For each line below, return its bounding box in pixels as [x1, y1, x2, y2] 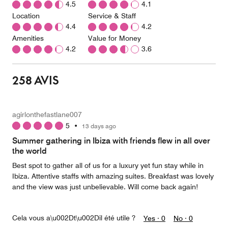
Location [12, 12, 40, 20]
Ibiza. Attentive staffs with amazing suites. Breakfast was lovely [12, 172, 214, 180]
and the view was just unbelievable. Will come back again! [12, 183, 198, 191]
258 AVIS [12, 74, 59, 87]
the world [12, 146, 47, 156]
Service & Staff [88, 12, 136, 20]
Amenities [12, 34, 44, 42]
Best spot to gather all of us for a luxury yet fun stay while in [12, 161, 204, 169]
